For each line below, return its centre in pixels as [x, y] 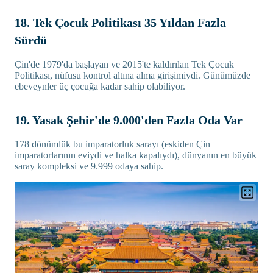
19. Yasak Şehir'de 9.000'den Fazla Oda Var [129, 120]
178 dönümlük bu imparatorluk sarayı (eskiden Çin [112, 144]
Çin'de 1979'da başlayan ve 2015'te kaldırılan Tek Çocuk [124, 65]
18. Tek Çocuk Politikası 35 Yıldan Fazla [120, 23]
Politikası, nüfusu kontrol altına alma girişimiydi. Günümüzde [133, 76]
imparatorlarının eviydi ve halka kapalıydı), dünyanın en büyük [136, 155]
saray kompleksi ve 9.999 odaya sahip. [89, 166]
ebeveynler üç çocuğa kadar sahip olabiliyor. [100, 87]
